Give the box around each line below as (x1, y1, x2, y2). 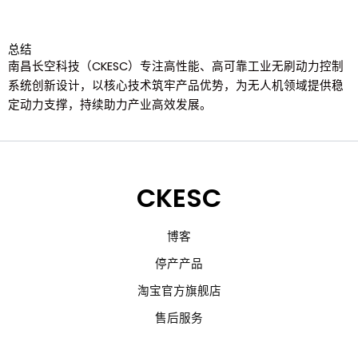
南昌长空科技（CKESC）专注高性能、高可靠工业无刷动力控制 (8, 58, 344, 74)
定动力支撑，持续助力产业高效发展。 (8, 96, 212, 113)
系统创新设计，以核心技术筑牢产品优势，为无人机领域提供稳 (8, 77, 344, 93)
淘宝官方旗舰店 (137, 283, 221, 299)
